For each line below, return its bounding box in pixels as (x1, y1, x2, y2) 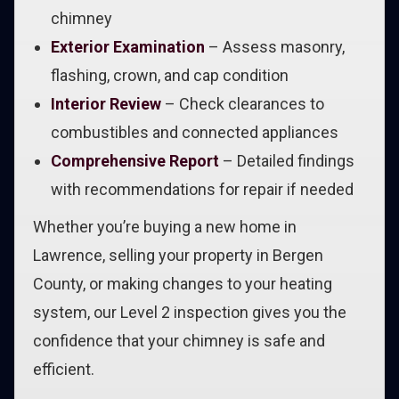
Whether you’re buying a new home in (33, 217, 297, 236)
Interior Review (51, 94, 161, 113)
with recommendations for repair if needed (51, 180, 354, 199)
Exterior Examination (51, 37, 205, 56)
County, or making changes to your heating (33, 274, 332, 293)
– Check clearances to (161, 94, 324, 113)
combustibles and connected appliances (51, 123, 338, 142)
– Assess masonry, (205, 37, 345, 56)
